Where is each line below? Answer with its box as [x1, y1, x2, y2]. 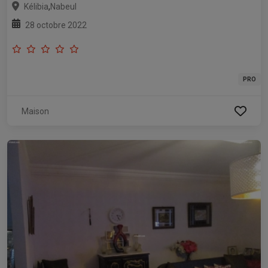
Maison [22, 106, 49, 117]
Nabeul [50, 2, 77, 12]
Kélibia [24, 2, 48, 12]
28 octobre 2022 [25, 20, 87, 31]
